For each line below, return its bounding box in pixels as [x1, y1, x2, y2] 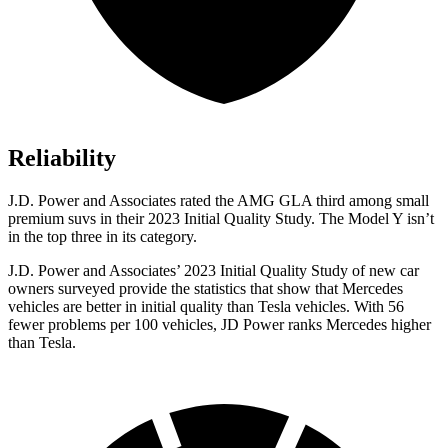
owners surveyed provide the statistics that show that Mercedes [8, 280, 403, 298]
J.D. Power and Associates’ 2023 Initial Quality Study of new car [8, 262, 419, 280]
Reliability [8, 145, 116, 172]
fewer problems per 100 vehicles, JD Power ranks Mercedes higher [8, 316, 431, 334]
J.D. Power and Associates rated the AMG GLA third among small [8, 192, 429, 210]
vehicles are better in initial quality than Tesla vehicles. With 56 [8, 298, 404, 316]
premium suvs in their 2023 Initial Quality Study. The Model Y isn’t [8, 210, 434, 228]
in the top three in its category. [8, 228, 197, 246]
